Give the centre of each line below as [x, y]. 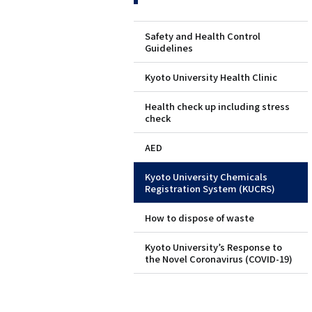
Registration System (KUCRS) [210, 189]
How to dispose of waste [200, 218]
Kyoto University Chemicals [206, 177]
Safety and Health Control [203, 36]
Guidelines [169, 48]
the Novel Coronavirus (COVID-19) [219, 259]
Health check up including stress [217, 107]
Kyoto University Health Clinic [211, 77]
